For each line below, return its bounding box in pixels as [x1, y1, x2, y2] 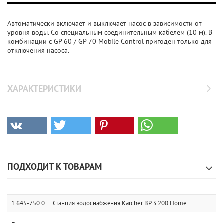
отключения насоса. [7, 46, 69, 55]
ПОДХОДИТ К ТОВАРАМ [7, 161, 102, 172]
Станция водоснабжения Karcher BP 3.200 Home [53, 199, 187, 207]
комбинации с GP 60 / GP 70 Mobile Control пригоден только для [7, 37, 212, 46]
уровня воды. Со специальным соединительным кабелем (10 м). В [7, 28, 212, 37]
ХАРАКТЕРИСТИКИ [7, 83, 81, 94]
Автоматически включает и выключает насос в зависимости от [7, 19, 202, 28]
